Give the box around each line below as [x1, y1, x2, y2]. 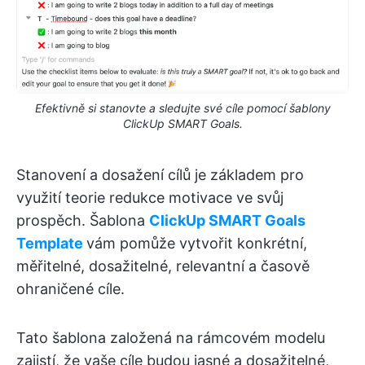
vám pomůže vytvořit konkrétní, [86, 234, 307, 252]
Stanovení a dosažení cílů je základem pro [16, 165, 304, 183]
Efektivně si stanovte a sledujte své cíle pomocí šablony [34, 100, 331, 115]
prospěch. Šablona [16, 211, 149, 229]
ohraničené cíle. [16, 279, 125, 297]
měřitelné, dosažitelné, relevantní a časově [16, 257, 310, 275]
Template [16, 234, 83, 252]
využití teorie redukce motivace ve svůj [16, 188, 284, 206]
